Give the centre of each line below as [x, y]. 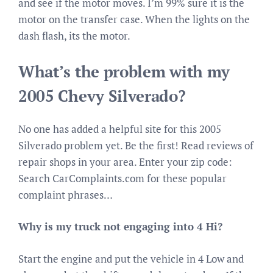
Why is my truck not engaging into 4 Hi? [120, 226]
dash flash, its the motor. [74, 36]
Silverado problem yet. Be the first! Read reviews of [136, 145]
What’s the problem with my [124, 71]
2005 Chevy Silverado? [102, 96]
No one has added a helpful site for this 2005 [120, 129]
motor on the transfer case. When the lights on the [134, 19]
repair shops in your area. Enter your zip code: [125, 161]
